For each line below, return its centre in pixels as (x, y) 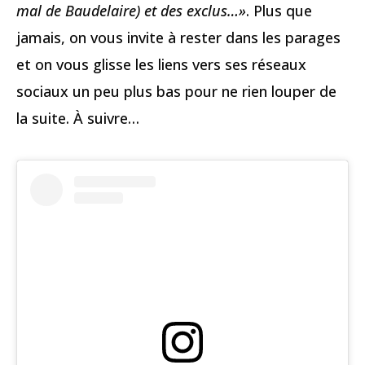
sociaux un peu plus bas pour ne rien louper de (176, 91)
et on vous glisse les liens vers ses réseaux (161, 64)
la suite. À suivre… (78, 118)
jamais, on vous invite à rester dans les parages (178, 37)
